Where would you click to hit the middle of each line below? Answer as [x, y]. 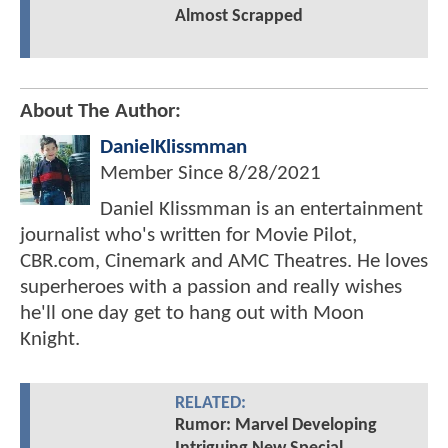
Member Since [164, 174]
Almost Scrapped [238, 17]
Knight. [50, 340]
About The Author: [100, 112]
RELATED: [210, 404]
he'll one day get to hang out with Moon [192, 314]
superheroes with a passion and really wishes [211, 288]
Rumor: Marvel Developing [275, 426]
